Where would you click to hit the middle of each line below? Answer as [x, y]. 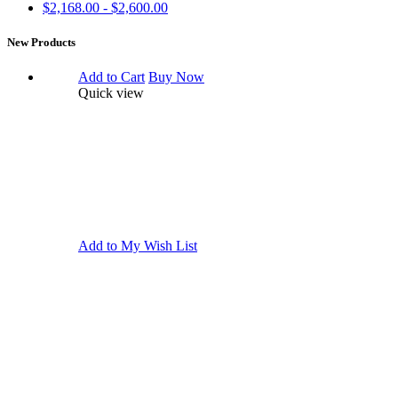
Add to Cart [111, 77]
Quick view [111, 93]
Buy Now [176, 77]
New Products [41, 43]
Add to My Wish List [138, 246]
